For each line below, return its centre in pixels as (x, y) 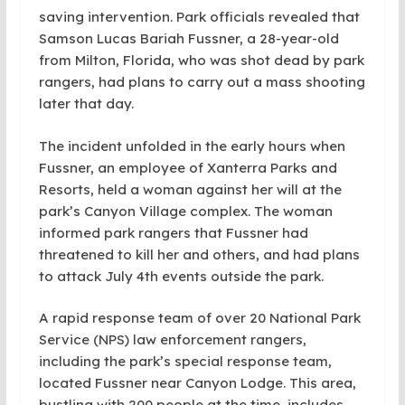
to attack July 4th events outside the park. (181, 276)
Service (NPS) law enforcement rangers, (172, 339)
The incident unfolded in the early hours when (192, 146)
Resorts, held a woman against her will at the (190, 189)
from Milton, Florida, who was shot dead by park (201, 60)
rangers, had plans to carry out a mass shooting (202, 82)
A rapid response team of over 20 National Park (199, 318)
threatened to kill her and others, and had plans (199, 254)
